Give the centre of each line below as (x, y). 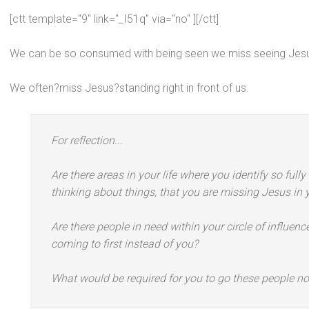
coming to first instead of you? (124, 244)
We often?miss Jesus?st (69, 88)
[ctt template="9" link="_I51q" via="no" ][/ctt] (114, 19)
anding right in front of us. (189, 88)
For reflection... (87, 140)
